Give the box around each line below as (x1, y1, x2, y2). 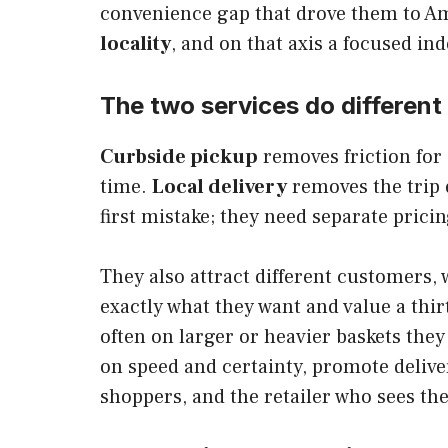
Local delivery (152, 173, 287, 200)
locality (100, 30, 171, 57)
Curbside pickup (100, 143, 258, 170)
